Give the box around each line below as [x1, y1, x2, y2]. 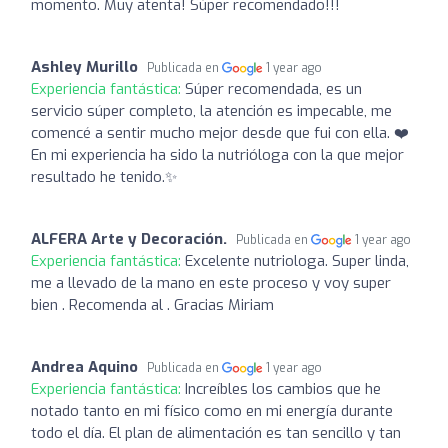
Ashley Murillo [31, 56, 138, 77]
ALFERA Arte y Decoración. [31, 228, 227, 249]
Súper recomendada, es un [185, 78, 362, 99]
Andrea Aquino [31, 356, 138, 377]
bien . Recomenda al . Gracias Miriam [31, 294, 274, 315]
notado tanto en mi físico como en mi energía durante [31, 400, 393, 421]
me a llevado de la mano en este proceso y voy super [31, 272, 391, 293]
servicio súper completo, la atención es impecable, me [31, 100, 392, 121]
